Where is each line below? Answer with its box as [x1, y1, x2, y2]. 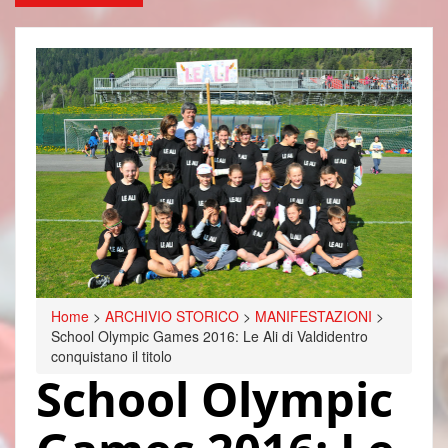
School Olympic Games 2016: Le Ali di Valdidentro [51, 326, 368, 347]
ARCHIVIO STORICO [105, 306, 239, 327]
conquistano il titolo [51, 346, 172, 367]
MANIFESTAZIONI [255, 306, 372, 327]
